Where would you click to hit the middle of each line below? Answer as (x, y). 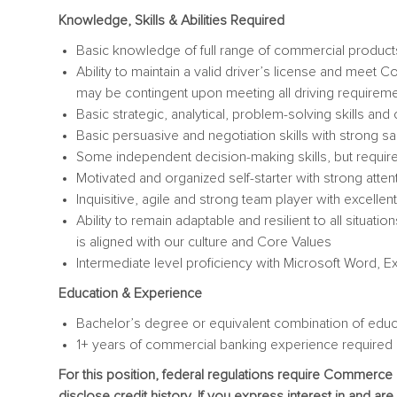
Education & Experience (130, 293)
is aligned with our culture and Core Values (204, 241)
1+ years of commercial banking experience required (234, 344)
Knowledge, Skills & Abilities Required (171, 20)
